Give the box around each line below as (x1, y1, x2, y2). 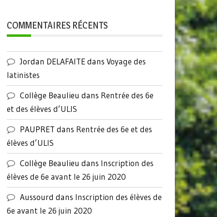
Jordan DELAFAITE (19, 56, 85, 66)
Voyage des (106, 56, 146, 66)
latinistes (6, 69, 40, 80)
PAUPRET (19, 124, 55, 134)
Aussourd (19, 191, 54, 202)
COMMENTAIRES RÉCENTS (6, 19, 108, 31)
